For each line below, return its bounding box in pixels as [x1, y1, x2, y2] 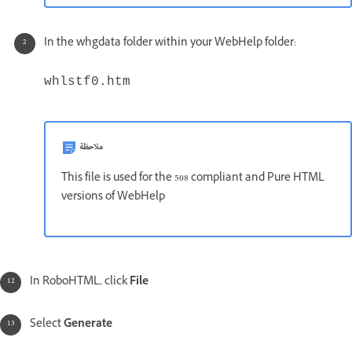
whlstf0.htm [44, 75, 130, 90]
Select [30, 316, 64, 335]
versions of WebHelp [61, 189, 165, 207]
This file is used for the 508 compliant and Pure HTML [61, 170, 324, 189]
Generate [64, 316, 112, 335]
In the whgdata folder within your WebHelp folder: [44, 35, 296, 53]
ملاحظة [79, 138, 103, 157]
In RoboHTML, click [30, 273, 130, 292]
